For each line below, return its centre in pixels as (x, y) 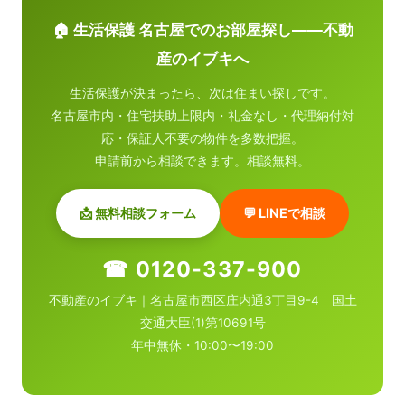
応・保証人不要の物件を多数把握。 (202, 138)
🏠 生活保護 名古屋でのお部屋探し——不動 (202, 29)
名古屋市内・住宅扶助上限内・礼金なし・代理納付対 (202, 115)
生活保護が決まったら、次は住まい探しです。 (202, 93)
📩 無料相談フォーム (138, 212)
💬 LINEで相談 (284, 212)
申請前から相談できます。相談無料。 (202, 160)
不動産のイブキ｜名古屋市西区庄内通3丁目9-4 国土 (202, 300)
